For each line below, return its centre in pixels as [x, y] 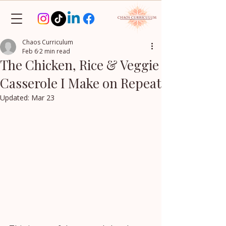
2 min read [55, 51]
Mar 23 [43, 98]
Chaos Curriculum [48, 42]
